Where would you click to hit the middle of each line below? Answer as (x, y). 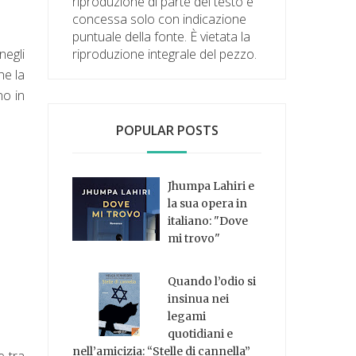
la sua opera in (208, 203)
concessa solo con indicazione (160, 19)
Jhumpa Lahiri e (211, 186)
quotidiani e (201, 334)
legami (187, 317)
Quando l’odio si (212, 282)
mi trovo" (194, 238)
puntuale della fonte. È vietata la (162, 36)
